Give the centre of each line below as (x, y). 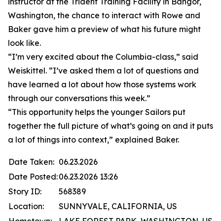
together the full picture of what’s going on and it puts (110, 126)
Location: (26, 206)
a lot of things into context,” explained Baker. (93, 140)
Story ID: (25, 191)
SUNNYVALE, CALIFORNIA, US (118, 206)
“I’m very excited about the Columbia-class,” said (103, 57)
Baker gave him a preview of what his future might (104, 29)
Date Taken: (31, 162)
